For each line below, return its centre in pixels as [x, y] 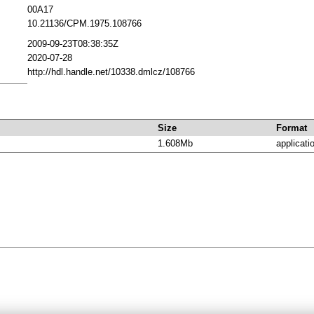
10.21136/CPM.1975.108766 [84, 24]
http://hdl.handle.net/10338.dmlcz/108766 [111, 72]
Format [292, 128]
